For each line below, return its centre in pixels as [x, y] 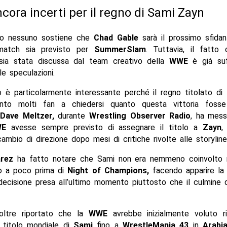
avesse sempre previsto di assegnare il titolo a [104, 128]
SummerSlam [120, 50]
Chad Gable [116, 38]
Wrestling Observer [127, 116]
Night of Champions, [108, 171]
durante [71, 116]
